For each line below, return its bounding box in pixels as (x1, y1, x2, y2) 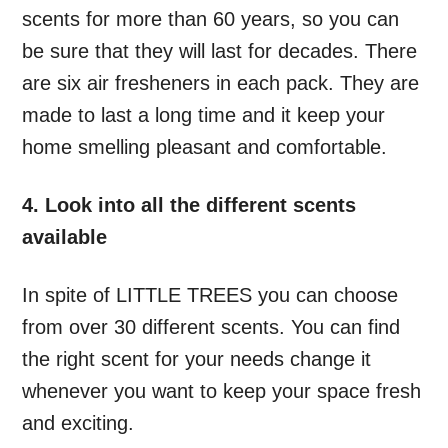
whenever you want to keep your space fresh (22, 380, 422, 403)
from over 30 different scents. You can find (22, 316, 401, 339)
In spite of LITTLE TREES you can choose (22, 284, 399, 307)
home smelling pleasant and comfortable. (22, 136, 388, 159)
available (22, 226, 108, 249)
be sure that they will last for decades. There (22, 40, 418, 63)
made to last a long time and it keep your (22, 104, 386, 127)
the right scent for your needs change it (22, 348, 372, 371)
